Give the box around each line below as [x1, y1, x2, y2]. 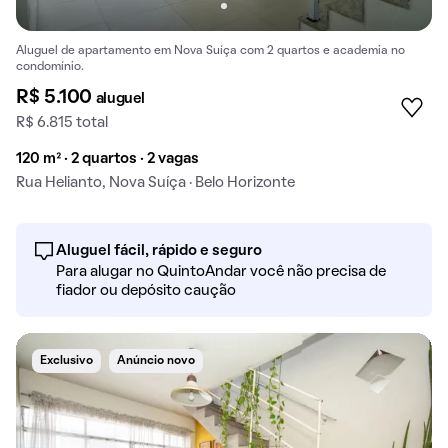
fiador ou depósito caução [56, 283, 236, 298]
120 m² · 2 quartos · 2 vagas [16, 151, 199, 166]
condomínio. [16, 61, 84, 72]
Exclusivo [40, 355, 93, 366]
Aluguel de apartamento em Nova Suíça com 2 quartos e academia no [16, 45, 405, 56]
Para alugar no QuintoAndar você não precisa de [56, 264, 386, 279]
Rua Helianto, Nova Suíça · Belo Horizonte [16, 175, 295, 190]
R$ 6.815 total [16, 115, 108, 130]
